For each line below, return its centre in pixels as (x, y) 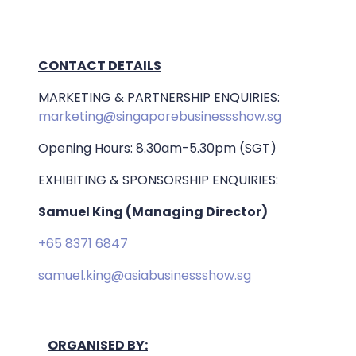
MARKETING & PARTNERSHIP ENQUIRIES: (159, 98)
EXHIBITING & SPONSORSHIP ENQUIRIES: (158, 180)
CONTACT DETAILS (100, 66)
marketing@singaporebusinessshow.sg (160, 117)
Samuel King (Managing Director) (153, 212)
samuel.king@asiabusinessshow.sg (145, 276)
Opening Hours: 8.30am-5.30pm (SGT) (157, 149)
